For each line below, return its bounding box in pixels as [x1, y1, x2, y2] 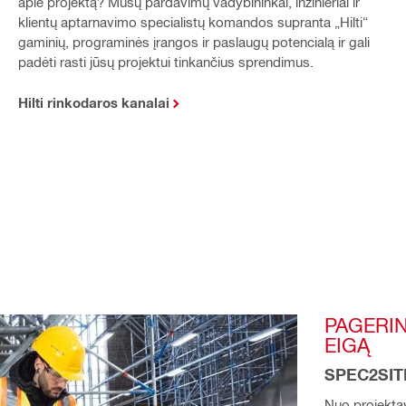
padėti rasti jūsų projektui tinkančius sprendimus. [17, 53, 317, 70]
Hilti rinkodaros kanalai [17, 93, 169, 111]
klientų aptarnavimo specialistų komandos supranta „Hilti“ [17, 13, 368, 30]
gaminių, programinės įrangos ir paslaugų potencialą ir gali [17, 33, 370, 50]
